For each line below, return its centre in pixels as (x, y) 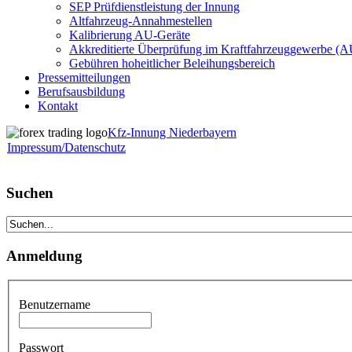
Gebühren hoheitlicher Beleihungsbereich (172, 63)
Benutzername (55, 305)
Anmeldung (44, 256)
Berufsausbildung (81, 92)
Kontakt (58, 106)
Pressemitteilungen (84, 77)
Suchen (30, 192)
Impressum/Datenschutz (66, 147)
